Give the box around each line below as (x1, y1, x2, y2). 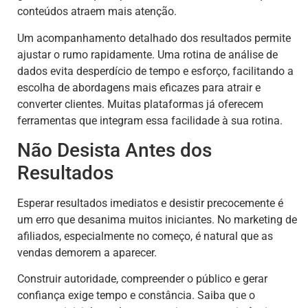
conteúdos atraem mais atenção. (17, 5, 177, 19)
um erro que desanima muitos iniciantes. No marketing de (17, 213, 297, 227)
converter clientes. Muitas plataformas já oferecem (17, 97, 263, 111)
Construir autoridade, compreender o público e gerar (17, 272, 267, 286)
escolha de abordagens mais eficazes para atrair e (17, 80, 261, 94)
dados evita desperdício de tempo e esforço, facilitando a (17, 64, 294, 78)
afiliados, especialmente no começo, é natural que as (17, 230, 273, 243)
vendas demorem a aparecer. (17, 246, 157, 260)
